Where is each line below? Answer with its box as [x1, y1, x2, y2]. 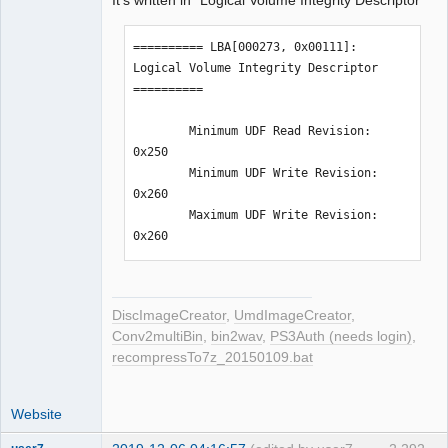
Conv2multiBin [112, 328, 203, 344]
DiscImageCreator [112, 307, 226, 323]
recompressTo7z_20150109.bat [112, 349, 313, 365]
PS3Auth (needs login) [270, 328, 412, 344]
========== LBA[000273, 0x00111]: [133, 40, 358, 55]
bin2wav [211, 328, 262, 344]
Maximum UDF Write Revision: [133, 208, 190, 223]
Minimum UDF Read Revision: [133, 124, 190, 139]
